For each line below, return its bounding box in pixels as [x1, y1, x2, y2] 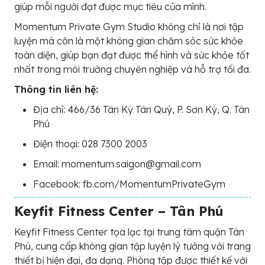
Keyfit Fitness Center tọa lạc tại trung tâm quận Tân [14, 226, 244, 238]
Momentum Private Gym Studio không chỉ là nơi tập [14, 21, 244, 33]
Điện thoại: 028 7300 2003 [33, 138, 147, 150]
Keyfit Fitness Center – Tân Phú [14, 203, 224, 220]
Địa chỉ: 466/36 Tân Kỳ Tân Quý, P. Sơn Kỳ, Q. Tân [33, 104, 250, 116]
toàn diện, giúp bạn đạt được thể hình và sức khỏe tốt [14, 49, 249, 62]
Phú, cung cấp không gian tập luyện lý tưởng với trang [14, 240, 251, 253]
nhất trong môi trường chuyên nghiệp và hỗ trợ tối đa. [14, 63, 251, 76]
